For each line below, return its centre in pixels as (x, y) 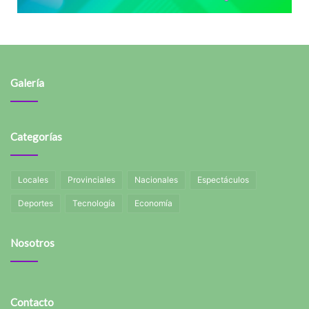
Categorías (36, 137)
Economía (153, 203)
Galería (27, 83)
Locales (33, 180)
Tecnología (94, 203)
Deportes (36, 203)
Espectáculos (223, 180)
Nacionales (156, 180)
